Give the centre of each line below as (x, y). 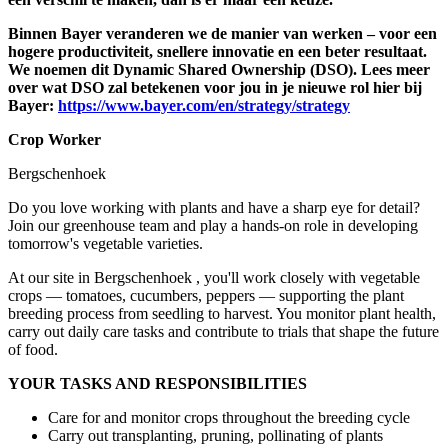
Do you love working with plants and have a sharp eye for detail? (214, 207)
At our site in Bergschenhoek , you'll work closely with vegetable (214, 277)
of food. (33, 349)
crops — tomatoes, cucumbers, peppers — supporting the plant (206, 295)
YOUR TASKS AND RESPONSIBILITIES (157, 383)
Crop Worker (54, 139)
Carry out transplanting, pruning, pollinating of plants (215, 435)
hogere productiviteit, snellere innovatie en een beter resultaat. (217, 51)
